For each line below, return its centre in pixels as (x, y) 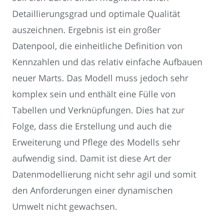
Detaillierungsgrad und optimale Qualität (96, 14)
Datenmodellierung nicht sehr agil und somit (104, 174)
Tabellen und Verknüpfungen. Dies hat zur (98, 110)
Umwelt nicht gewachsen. (65, 207)
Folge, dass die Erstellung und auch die (92, 126)
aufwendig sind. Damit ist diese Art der (92, 158)
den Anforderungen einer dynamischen (92, 191)
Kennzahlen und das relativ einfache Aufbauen (107, 62)
